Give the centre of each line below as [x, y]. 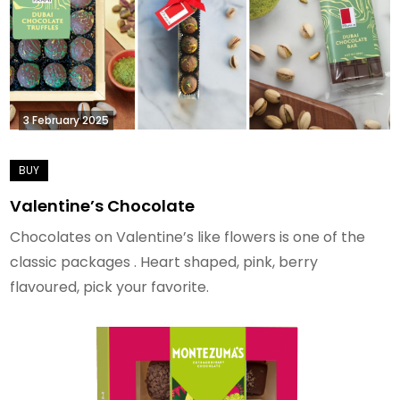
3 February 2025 [67, 120]
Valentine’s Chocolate [103, 205]
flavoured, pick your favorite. [110, 287]
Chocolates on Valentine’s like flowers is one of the [188, 237]
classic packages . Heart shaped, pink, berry [164, 262]
